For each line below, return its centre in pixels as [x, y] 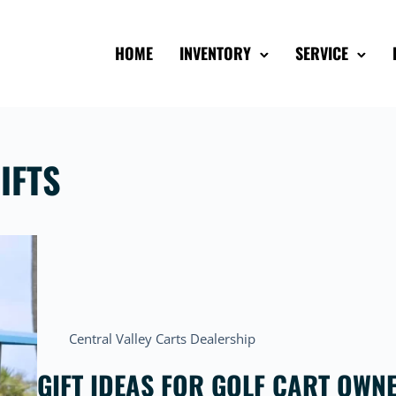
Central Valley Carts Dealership [163, 339]
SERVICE [322, 53]
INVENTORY [215, 53]
